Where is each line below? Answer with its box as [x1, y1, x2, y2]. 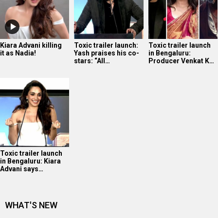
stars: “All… [74, 56, 110, 65]
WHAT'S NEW [5, 200, 57, 210]
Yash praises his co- [74, 49, 140, 57]
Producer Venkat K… [148, 56, 214, 65]
